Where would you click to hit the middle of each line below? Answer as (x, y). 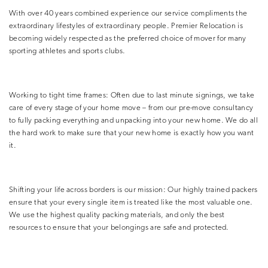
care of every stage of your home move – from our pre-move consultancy (131, 108)
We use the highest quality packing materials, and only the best (117, 215)
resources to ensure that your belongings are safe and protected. (119, 227)
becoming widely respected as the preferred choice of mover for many (128, 38)
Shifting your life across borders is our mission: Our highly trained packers (133, 190)
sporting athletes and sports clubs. (67, 51)
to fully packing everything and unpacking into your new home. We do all (134, 120)
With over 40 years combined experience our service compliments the (128, 13)
